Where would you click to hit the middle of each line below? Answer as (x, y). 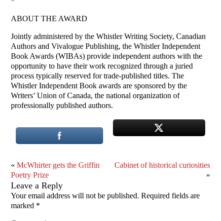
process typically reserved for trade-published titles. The (98, 76)
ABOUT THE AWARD (49, 19)
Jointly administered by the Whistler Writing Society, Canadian (109, 37)
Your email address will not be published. (75, 196)
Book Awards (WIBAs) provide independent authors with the (107, 56)
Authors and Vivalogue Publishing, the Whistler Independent (106, 46)
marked (24, 206)
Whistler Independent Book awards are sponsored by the (99, 86)
